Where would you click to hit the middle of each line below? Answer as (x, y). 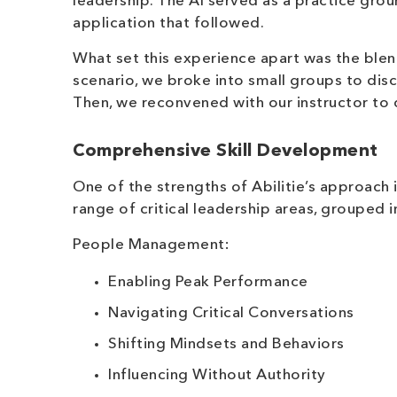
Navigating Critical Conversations (231, 313)
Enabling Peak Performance (208, 282)
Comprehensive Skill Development (226, 152)
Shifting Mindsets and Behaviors (226, 344)
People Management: (151, 245)
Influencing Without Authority (217, 375)
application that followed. (168, 23)
